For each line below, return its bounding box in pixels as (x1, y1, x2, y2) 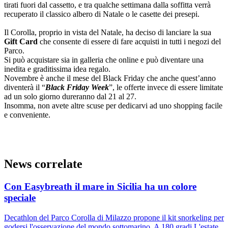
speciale (4, 192, 36, 204)
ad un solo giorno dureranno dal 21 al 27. (4, 92, 136, 101)
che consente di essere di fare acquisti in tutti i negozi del (38, 37, 221, 46)
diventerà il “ (4, 83, 45, 92)
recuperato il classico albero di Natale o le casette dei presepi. (4, 10, 199, 19)
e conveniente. (4, 110, 50, 120)
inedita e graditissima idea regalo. (4, 65, 110, 74)
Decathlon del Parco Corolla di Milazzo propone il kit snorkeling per (4, 213, 224, 222)
